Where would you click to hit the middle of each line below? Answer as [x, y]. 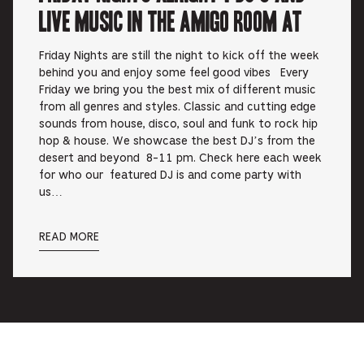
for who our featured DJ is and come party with [170, 176]
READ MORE [69, 238]
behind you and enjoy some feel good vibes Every [174, 74]
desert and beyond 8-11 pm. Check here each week [180, 159]
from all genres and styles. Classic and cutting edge [178, 108]
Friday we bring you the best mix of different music [178, 91]
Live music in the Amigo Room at [171, 20]
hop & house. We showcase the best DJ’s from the [177, 142]
